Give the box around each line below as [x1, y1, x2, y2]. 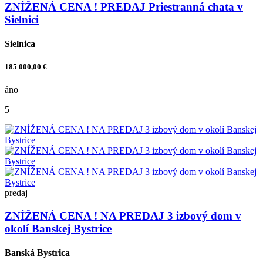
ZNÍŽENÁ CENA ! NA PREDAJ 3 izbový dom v [5, 209, 241, 222]
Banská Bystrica [5, 248, 70, 258]
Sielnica [5, 38, 35, 49]
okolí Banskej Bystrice [5, 222, 112, 235]
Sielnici [5, 13, 39, 26]
